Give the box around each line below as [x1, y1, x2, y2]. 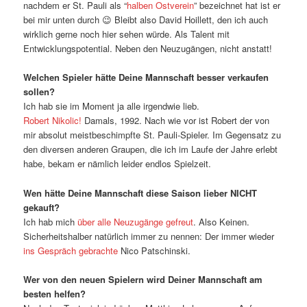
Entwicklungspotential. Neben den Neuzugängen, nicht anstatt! [23, 42, 273, 56]
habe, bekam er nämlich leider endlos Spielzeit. [23, 157, 212, 171]
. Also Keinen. [193, 214, 250, 228]
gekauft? [23, 200, 60, 214]
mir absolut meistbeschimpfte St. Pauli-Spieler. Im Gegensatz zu [23, 128, 282, 142]
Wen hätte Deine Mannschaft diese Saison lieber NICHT [23, 186, 258, 199]
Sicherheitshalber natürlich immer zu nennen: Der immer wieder [23, 229, 275, 243]
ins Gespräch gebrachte [23, 243, 119, 257]
